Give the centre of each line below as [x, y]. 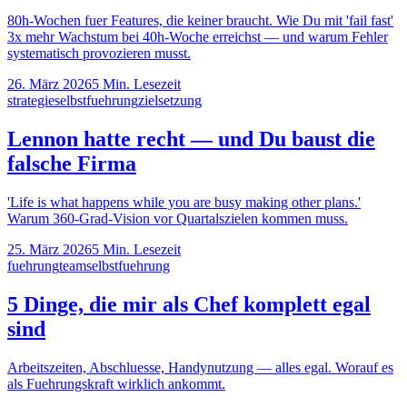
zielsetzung [170, 101]
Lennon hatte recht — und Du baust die [191, 139]
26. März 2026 [50, 84]
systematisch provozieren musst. [99, 54]
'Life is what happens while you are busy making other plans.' [184, 203]
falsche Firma [72, 164]
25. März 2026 [50, 250]
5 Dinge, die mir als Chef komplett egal [189, 305]
